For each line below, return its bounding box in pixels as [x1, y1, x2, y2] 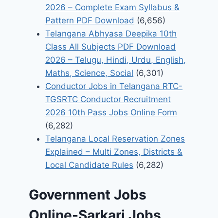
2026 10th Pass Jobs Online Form [45, 108, 178, 118]
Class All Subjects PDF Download [45, 42, 176, 52]
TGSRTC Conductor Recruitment [45, 94, 171, 105]
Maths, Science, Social [45, 68, 134, 78]
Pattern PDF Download [45, 16, 135, 26]
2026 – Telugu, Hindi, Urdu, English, [45, 55, 186, 65]
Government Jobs [29, 186, 147, 203]
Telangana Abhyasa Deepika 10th [45, 29, 177, 39]
